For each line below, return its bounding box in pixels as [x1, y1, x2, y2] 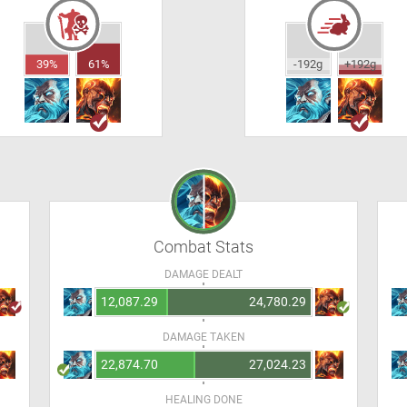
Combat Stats [154, 237, 253, 256]
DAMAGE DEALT [164, 268, 243, 281]
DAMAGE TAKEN [162, 331, 245, 343]
